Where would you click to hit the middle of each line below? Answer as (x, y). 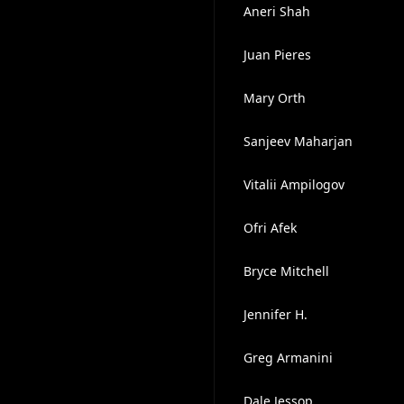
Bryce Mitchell (286, 271)
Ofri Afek (270, 228)
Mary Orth (274, 98)
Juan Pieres (277, 55)
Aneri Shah (276, 11)
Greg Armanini (288, 358)
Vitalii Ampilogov (294, 184)
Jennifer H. (275, 314)
